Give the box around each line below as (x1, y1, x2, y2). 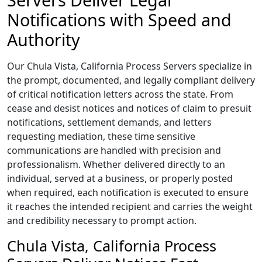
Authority (7, 28, 80, 51)
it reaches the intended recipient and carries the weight (7, 200, 253, 213)
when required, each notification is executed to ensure (7, 186, 249, 199)
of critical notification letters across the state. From (7, 88, 233, 101)
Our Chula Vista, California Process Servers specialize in (7, 60, 252, 73)
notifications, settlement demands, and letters (7, 116, 212, 129)
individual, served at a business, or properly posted (7, 172, 233, 185)
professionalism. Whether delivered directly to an (7, 158, 225, 171)
